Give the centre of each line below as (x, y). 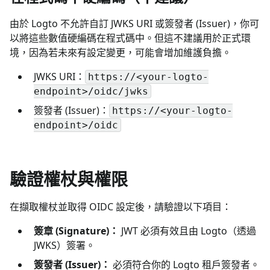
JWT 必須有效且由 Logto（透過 (187, 231)
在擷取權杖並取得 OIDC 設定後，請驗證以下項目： (121, 206)
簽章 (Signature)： (76, 231)
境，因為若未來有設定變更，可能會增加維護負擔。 (121, 52)
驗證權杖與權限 (69, 179)
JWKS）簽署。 (64, 245)
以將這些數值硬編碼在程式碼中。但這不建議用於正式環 (130, 38)
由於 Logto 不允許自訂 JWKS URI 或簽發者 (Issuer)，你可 (134, 23)
